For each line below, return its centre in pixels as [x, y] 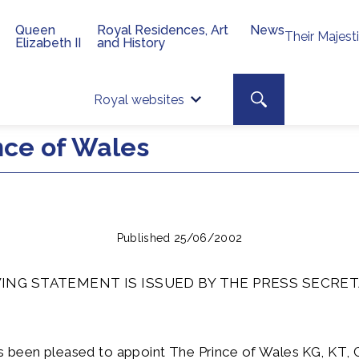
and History [131, 43]
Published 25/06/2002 [179, 238]
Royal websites [139, 99]
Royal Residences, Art [163, 30]
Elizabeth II [48, 43]
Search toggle [291, 97]
